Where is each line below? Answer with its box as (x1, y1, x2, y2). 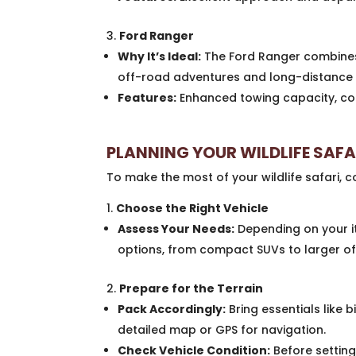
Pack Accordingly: (118, 301, 226, 318)
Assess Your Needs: (118, 221, 235, 238)
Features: (118, 90, 177, 106)
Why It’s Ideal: (118, 48, 202, 65)
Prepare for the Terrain (119, 281, 264, 297)
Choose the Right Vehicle (116, 200, 269, 217)
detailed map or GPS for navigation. (118, 322, 327, 339)
